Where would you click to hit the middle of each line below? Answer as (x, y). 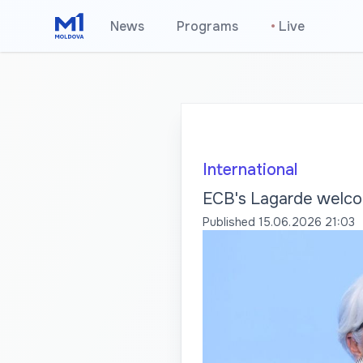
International (250, 170)
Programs (208, 26)
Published (228, 222)
